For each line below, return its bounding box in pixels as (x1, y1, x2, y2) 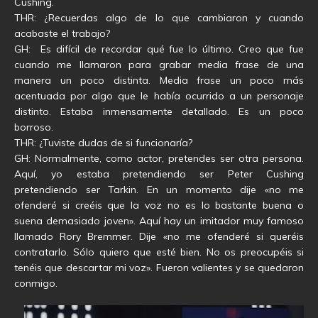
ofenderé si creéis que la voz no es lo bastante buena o (14, 199, 304, 212)
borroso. (14, 121, 53, 134)
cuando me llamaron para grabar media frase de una (14, 58, 304, 72)
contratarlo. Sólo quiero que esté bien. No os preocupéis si (14, 246, 304, 259)
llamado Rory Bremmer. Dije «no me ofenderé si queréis (14, 230, 304, 243)
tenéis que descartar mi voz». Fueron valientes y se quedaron (14, 261, 304, 275)
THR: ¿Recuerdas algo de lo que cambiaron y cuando (14, 11, 304, 25)
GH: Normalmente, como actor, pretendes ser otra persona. (14, 152, 304, 165)
